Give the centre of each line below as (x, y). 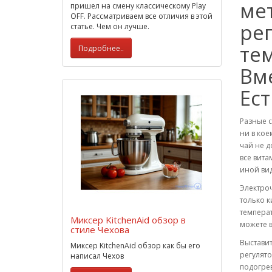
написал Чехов (97, 256)
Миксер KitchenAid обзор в (128, 220)
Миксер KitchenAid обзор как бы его (135, 246)
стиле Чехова (100, 229)
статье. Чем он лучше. (110, 26)
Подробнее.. (101, 48)
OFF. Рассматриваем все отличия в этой (141, 16)
